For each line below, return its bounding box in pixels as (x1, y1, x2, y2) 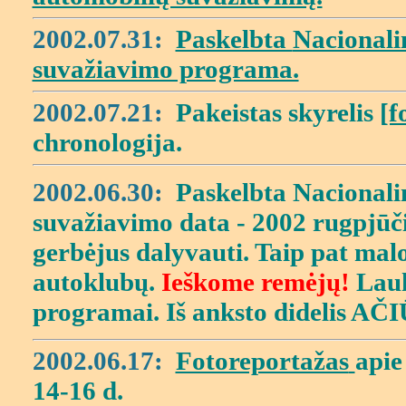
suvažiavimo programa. (32, 54, 299, 83)
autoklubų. (32, 266, 161, 296)
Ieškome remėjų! (160, 266, 350, 296)
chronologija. (32, 128, 182, 157)
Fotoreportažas (175, 346, 349, 375)
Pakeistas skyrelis (175, 98, 380, 127)
